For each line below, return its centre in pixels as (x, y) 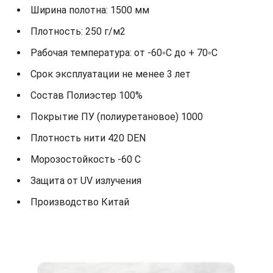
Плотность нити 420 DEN (88, 138)
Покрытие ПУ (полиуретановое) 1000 (117, 117)
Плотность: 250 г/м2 (78, 32)
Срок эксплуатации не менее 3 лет (111, 74)
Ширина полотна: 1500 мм (90, 10)
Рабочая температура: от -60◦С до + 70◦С (124, 53)
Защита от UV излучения (86, 181)
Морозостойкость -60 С (86, 160)
